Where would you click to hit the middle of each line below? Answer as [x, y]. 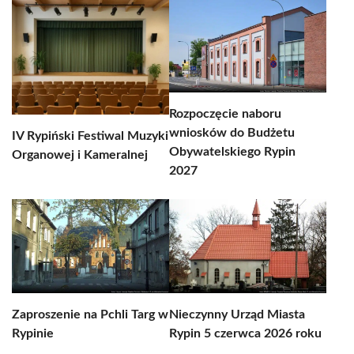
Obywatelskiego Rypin [232, 152]
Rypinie [33, 333]
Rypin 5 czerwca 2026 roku [245, 333]
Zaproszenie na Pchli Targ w [90, 314]
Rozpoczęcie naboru [225, 114]
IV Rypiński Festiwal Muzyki [90, 136]
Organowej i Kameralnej [80, 155]
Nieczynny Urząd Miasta [237, 314]
